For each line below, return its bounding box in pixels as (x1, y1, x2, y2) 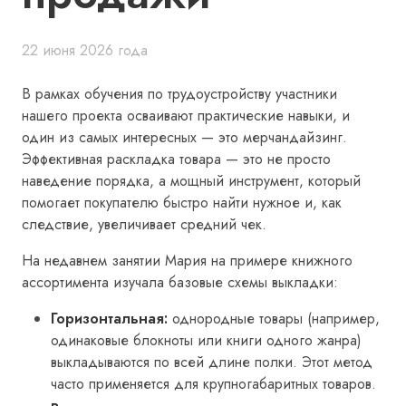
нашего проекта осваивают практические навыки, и (22, 105, 350, 126)
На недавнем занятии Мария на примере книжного (22, 250, 353, 271)
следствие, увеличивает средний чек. (22, 214, 266, 235)
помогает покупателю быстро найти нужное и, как (22, 192, 342, 213)
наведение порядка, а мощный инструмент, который (22, 170, 361, 191)
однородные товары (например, (168, 308, 380, 329)
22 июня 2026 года (22, 40, 148, 61)
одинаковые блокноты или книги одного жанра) (51, 330, 362, 351)
